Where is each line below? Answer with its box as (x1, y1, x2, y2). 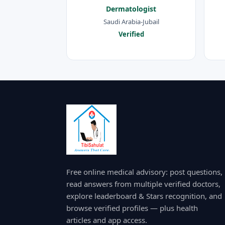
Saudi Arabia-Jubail (103, 17, 159, 26)
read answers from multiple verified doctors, (66, 178, 220, 189)
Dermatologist (106, 4, 156, 14)
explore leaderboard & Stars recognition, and (66, 190, 222, 201)
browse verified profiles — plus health (66, 202, 198, 213)
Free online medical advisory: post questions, (66, 166, 222, 177)
